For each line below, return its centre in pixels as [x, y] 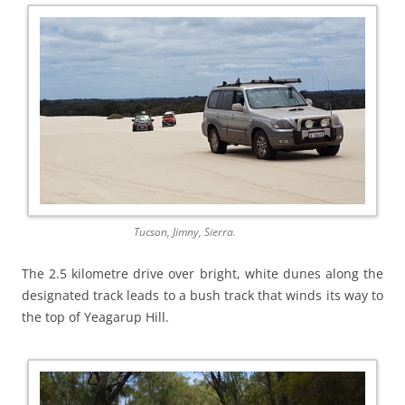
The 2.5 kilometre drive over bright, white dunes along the [202, 274]
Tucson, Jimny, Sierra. [184, 232]
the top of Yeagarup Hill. [95, 317]
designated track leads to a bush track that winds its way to [202, 296]
